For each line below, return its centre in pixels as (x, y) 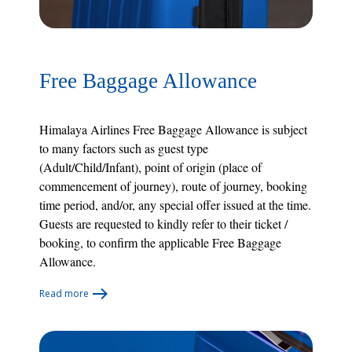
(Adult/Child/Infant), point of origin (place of (150, 167)
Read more (64, 293)
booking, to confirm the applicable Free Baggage (160, 242)
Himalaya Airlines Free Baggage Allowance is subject (173, 129)
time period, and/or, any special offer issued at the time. (175, 204)
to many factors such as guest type (124, 148)
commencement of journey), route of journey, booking (173, 185)
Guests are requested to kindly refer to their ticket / (163, 223)
